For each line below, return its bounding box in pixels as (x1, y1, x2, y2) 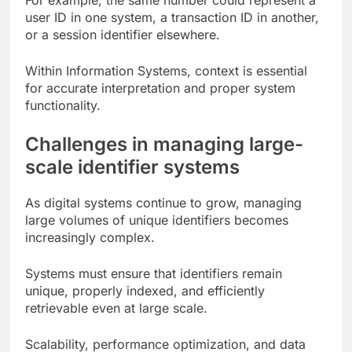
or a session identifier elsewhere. (25, 27, 220, 43)
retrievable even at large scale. (25, 300, 207, 317)
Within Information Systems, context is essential (25, 63, 307, 79)
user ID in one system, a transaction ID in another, (25, 9, 319, 26)
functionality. (25, 97, 101, 114)
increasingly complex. (25, 229, 155, 246)
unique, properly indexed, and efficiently (25, 283, 265, 299)
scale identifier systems (25, 156, 240, 179)
